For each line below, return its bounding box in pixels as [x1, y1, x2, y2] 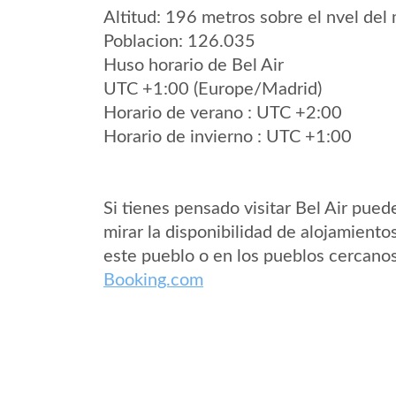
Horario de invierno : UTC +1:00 [103, 128, 352, 146]
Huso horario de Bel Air [103, 57, 284, 74]
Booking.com [103, 271, 203, 289]
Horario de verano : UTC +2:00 [103, 104, 342, 122]
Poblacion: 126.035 [103, 33, 255, 50]
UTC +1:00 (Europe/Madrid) [103, 80, 322, 98]
